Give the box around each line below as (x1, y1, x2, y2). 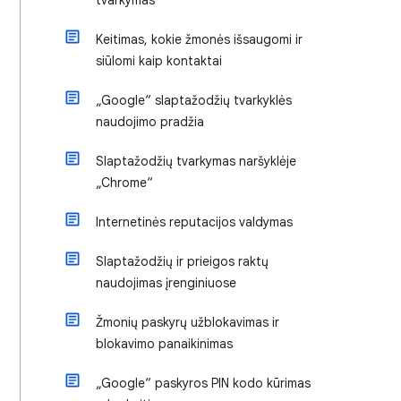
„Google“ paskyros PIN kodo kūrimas (96, 375, 311, 391)
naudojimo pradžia (96, 114, 204, 130)
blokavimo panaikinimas (96, 336, 233, 352)
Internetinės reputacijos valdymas (96, 214, 293, 230)
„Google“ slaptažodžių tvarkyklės (96, 92, 292, 108)
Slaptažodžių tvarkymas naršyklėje (96, 153, 296, 169)
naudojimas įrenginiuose (96, 275, 236, 291)
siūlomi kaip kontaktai (96, 53, 222, 69)
